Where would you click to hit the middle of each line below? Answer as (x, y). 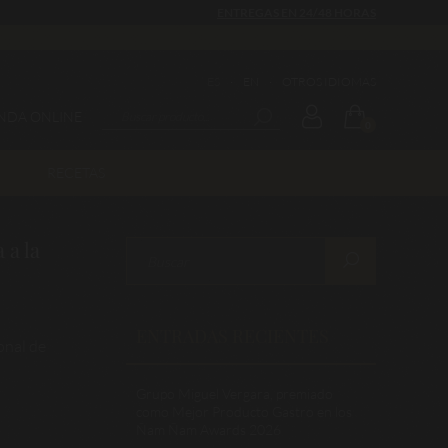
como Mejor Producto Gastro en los (244, 411)
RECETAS (75, 172)
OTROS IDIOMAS (329, 81)
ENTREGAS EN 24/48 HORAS (296, 12)
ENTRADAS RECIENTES (232, 336)
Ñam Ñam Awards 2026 (208, 429)
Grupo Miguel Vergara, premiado (234, 393)
